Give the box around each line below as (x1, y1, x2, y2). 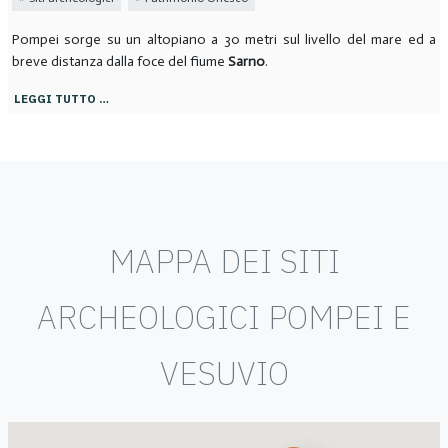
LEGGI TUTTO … (13, 90, 109, 106)
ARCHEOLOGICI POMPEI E (37, 296, 411, 339)
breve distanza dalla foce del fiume (11, 52, 228, 70)
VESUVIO (159, 352, 289, 395)
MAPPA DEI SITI (108, 240, 340, 283)
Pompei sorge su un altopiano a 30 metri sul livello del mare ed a (11, 30, 437, 48)
